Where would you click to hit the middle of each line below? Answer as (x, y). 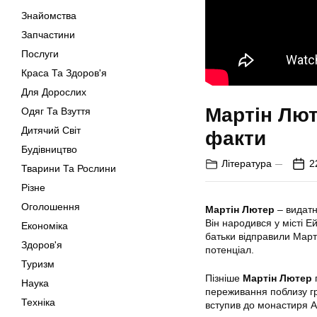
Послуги (40, 54)
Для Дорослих (54, 92)
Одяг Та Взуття (56, 111)
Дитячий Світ (51, 130)
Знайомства (49, 16)
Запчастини (48, 35)
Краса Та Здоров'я (64, 73)
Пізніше (224, 278)
